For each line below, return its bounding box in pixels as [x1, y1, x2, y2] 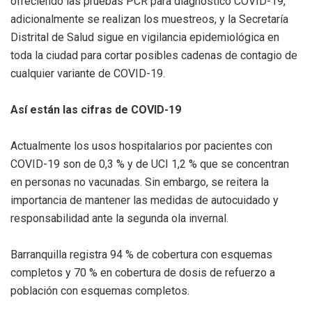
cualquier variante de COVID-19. [10, 66, 168, 80]
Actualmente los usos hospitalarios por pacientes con [10, 139, 272, 153]
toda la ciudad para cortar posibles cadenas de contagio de [10, 48, 297, 62]
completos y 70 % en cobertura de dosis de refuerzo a [10, 265, 275, 279]
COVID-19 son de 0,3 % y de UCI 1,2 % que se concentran [10, 157, 289, 171]
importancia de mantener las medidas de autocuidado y [10, 193, 279, 207]
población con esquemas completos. [10, 283, 189, 297]
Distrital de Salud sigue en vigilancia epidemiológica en [10, 30, 279, 44]
